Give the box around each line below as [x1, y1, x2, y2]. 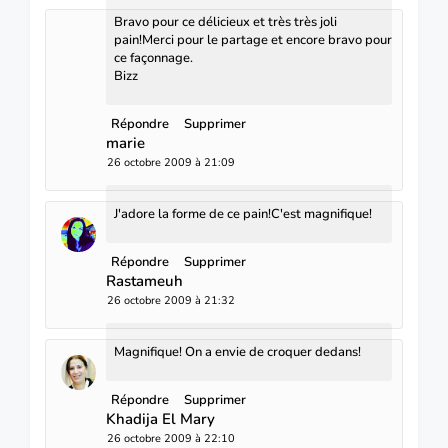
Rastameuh [106, 270, 183, 291]
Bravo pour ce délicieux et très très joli [114, 12, 337, 31]
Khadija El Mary [106, 408, 215, 429]
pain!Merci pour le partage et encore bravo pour [114, 30, 392, 49]
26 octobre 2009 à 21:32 [107, 292, 235, 308]
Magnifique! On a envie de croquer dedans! [114, 342, 361, 361]
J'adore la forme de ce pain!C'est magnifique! [114, 204, 372, 223]
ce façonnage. [114, 48, 193, 67]
